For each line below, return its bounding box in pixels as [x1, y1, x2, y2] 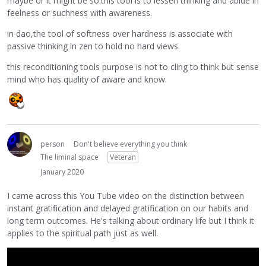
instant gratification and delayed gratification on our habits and [7, 202, 248, 214]
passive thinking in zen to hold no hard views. [7, 40, 180, 52]
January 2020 [40, 166, 84, 177]
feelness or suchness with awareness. [7, 7, 152, 18]
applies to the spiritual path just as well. [7, 227, 158, 239]
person [40, 138, 65, 149]
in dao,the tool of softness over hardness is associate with [7, 27, 233, 39]
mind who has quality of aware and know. [7, 73, 167, 85]
